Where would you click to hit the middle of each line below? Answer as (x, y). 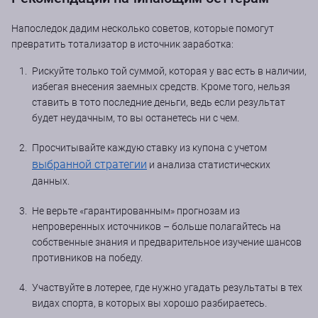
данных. (51, 181)
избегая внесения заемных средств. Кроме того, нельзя (161, 86)
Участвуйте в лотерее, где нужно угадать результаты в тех (167, 287)
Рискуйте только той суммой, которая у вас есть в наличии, (169, 71)
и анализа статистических (209, 164)
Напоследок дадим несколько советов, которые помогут (143, 28)
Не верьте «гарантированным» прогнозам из (136, 210)
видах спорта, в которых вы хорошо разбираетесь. (149, 303)
